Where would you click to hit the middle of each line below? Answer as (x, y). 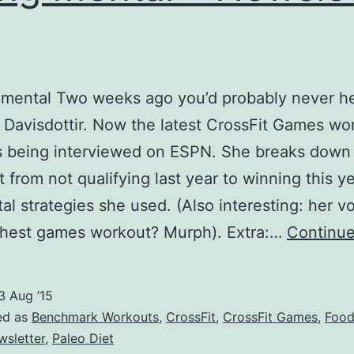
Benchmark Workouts (95, 317)
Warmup (154, 52)
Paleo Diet (83, 339)
